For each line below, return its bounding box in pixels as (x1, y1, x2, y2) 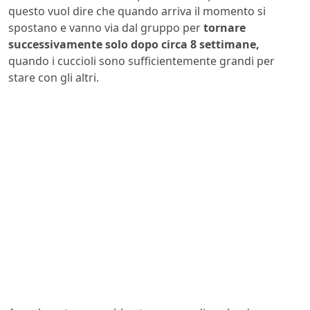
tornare (203, 19, 246, 35)
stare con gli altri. (8, 69, 99, 85)
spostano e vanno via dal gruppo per (8, 19, 203, 35)
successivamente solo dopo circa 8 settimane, (8, 36, 259, 52)
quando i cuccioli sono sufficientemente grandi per (8, 53, 275, 69)
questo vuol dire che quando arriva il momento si (8, 3, 266, 19)
